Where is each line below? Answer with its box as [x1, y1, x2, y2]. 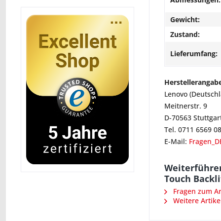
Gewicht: [170, 15, 200, 24]
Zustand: [170, 30, 200, 39]
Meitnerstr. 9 [164, 101, 207, 110]
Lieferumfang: [170, 49, 218, 58]
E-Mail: [164, 137, 189, 146]
